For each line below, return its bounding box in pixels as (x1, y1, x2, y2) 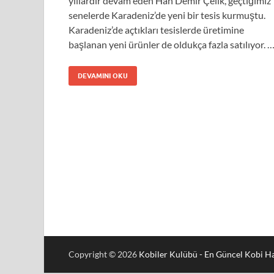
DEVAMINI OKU (78, 71, 128, 80)
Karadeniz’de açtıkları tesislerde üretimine (68, 23, 244, 35)
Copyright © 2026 (68, 249, 139, 259)
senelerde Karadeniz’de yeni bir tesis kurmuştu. (68, 9, 265, 21)
